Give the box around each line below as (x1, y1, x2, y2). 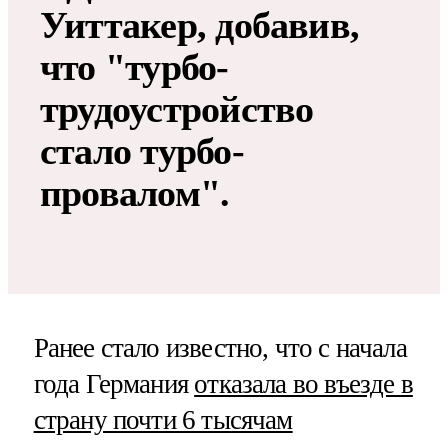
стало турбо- (40, 130, 244, 173)
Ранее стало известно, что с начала (33, 332, 407, 363)
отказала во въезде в (194, 368, 413, 399)
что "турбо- (40, 46, 229, 89)
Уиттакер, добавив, (40, 4, 360, 47)
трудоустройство (40, 88, 314, 131)
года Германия (33, 368, 195, 399)
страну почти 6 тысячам (33, 404, 293, 435)
